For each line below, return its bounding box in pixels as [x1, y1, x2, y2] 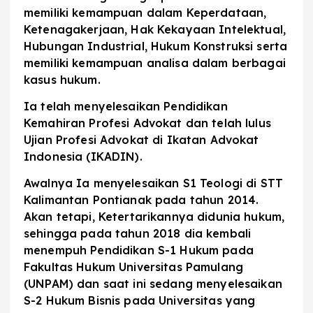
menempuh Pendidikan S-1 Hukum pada [24, 243, 254, 258]
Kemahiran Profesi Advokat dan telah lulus [24, 116, 271, 131]
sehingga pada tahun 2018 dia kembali [24, 226, 252, 241]
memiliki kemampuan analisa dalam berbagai [24, 56, 286, 71]
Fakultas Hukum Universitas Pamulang [24, 260, 243, 275]
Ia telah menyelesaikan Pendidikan [24, 99, 228, 114]
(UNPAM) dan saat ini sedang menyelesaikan [24, 277, 282, 291]
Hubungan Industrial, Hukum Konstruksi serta [24, 39, 288, 54]
